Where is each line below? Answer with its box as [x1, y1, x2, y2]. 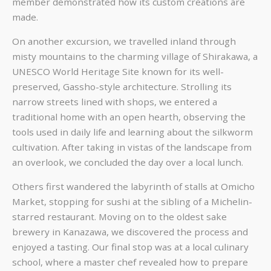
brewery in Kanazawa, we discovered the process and [12, 226, 248, 238]
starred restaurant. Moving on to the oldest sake [12, 211, 227, 223]
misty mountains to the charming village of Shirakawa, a [12, 50, 258, 62]
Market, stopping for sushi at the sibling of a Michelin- [12, 195, 252, 208]
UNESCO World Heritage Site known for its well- [12, 65, 224, 77]
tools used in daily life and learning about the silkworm [12, 125, 253, 138]
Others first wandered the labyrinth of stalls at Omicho [12, 180, 255, 193]
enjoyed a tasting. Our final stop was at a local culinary [12, 241, 249, 253]
